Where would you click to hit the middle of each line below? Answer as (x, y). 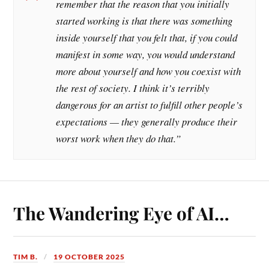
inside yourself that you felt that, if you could (147, 38)
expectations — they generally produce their (147, 122)
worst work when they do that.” (120, 139)
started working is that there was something (144, 21)
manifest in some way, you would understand (146, 55)
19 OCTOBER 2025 (89, 256)
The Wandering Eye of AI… (122, 213)
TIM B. (26, 256)
